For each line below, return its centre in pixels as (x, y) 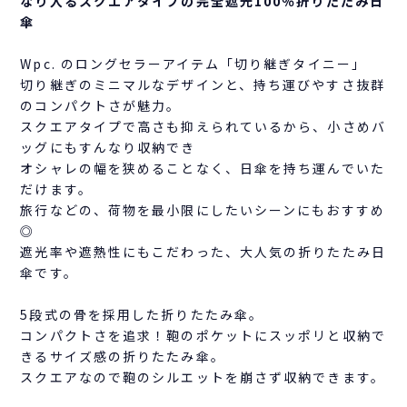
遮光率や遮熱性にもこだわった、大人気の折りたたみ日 (203, 252)
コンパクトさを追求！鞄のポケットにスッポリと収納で (203, 336)
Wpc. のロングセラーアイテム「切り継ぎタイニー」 (193, 64)
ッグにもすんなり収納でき (108, 148)
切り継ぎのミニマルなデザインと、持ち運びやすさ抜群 (203, 85)
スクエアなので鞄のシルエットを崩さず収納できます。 (203, 377)
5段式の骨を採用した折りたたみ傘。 (142, 315)
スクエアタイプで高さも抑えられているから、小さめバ (203, 127)
